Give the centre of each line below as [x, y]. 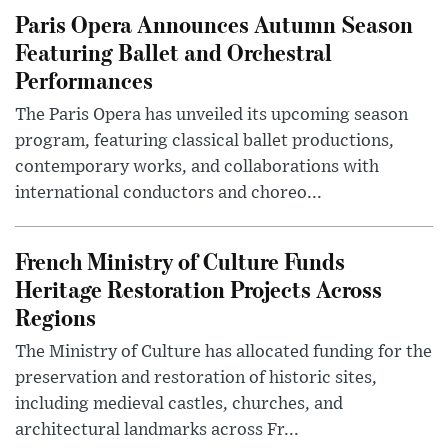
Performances [84, 80]
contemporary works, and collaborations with [197, 167]
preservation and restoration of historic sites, [196, 378]
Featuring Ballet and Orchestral [173, 52]
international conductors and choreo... [168, 193]
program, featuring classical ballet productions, [204, 141]
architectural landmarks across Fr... [157, 430]
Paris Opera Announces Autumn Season [214, 24]
